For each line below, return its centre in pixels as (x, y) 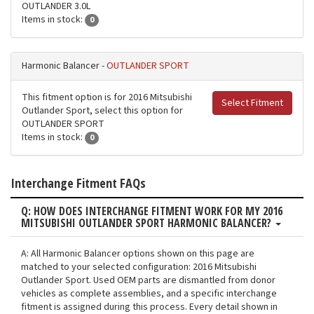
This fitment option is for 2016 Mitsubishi (107, 98)
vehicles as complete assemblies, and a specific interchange (149, 294)
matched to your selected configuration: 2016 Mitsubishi (139, 267)
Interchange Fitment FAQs (78, 183)
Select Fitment (252, 103)
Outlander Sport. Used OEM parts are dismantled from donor (148, 281)
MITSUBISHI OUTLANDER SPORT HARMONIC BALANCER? (148, 223)
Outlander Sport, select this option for (102, 111)
